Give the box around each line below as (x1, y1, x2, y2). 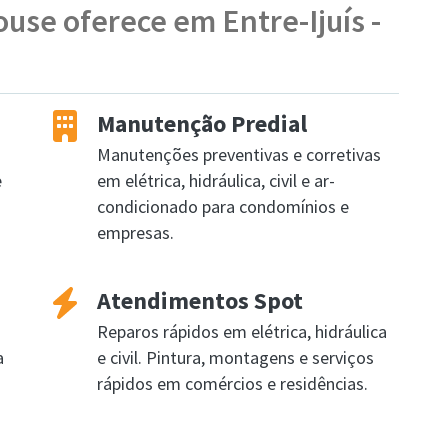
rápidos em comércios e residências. (97, 372, 368, 395)
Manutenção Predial (97, 108, 307, 139)
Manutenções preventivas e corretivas (97, 143, 381, 166)
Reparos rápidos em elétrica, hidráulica (97, 320, 387, 343)
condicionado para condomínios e (97, 195, 349, 218)
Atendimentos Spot (97, 285, 303, 316)
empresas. (97, 221, 174, 244)
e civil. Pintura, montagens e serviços (97, 346, 374, 369)
